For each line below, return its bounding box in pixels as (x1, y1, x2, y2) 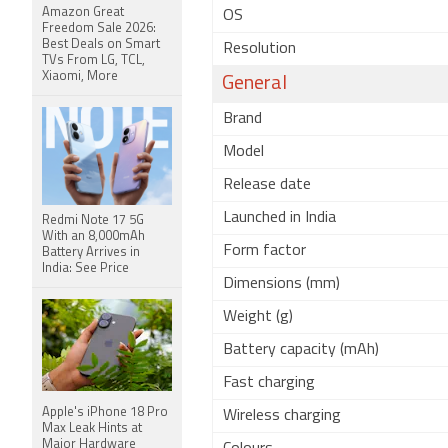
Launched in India (223, 210, 336, 226)
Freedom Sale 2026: (42, 22, 156, 35)
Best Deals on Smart (42, 38, 160, 51)
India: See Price (42, 262, 129, 275)
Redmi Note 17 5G (42, 214, 144, 227)
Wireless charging (223, 408, 341, 424)
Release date (223, 177, 311, 193)
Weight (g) (223, 309, 293, 325)
